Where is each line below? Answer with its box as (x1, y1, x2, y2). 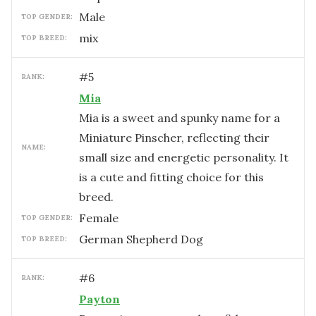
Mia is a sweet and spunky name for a (79, 111, 280, 125)
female (86, 211, 119, 225)
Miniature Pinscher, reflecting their (79, 130, 269, 145)
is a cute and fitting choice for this (79, 170, 264, 184)
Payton (79, 292, 120, 306)
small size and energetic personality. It (79, 150, 288, 164)
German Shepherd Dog (79, 232, 203, 246)
